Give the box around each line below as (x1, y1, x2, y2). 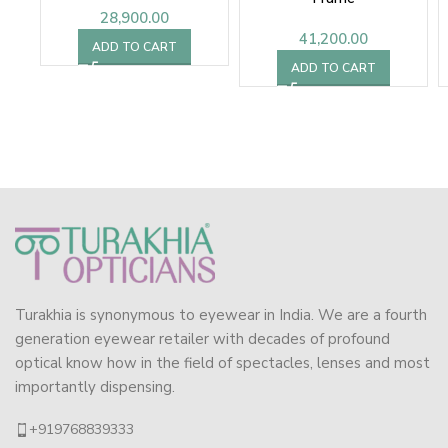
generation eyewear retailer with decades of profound (15, 329, 390, 350)
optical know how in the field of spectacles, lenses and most (15, 353, 430, 374)
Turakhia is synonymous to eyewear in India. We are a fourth (15, 305, 427, 326)
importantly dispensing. (15, 377, 175, 398)
